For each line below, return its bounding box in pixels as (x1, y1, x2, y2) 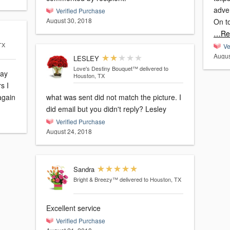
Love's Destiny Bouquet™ (73, 64, 138, 73)
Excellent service (46, 203, 101, 214)
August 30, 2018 (46, 16, 92, 25)
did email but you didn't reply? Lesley (46, 104, 166, 114)
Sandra (73, 164, 94, 175)
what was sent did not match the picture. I (46, 92, 181, 103)
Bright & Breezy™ (73, 175, 118, 184)
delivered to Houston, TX (119, 175, 181, 184)
